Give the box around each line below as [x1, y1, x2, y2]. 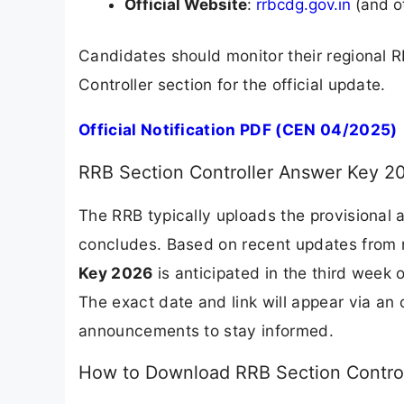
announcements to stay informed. [78, 320, 334, 340]
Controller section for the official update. [78, 75, 386, 95]
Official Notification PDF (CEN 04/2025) [78, 119, 398, 139]
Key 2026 [78, 262, 153, 282]
